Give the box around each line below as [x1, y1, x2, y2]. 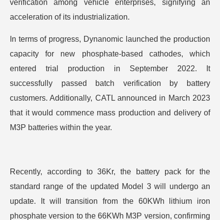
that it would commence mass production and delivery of [10, 109, 210, 117]
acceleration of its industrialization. [10, 13, 130, 21]
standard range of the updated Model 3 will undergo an [10, 182, 210, 191]
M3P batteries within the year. [10, 123, 112, 132]
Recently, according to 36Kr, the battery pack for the [10, 167, 210, 176]
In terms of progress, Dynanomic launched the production [10, 35, 210, 43]
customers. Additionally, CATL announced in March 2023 [10, 94, 210, 102]
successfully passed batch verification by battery [10, 79, 210, 87]
